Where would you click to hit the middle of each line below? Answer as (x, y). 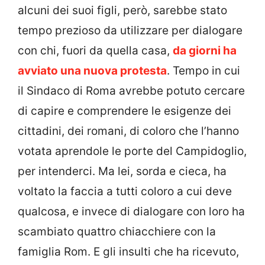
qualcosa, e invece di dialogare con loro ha (131, 212)
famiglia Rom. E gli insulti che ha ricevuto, (128, 252)
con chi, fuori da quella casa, (95, 51)
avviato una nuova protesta (92, 71)
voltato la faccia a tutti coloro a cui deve (125, 192)
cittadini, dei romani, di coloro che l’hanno (128, 131)
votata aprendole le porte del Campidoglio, (132, 151)
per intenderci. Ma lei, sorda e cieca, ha (122, 172)
